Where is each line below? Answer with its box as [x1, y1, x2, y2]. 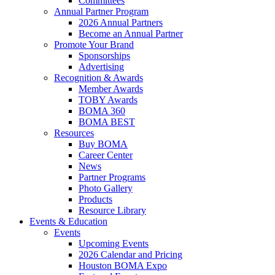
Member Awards [79, 83, 143, 94]
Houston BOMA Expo [79, 260, 167, 271]
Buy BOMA [79, 139, 128, 149]
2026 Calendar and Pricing [79, 249, 182, 260]
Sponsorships [79, 50, 130, 61]
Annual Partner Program [54, 6, 149, 17]
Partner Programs [79, 172, 145, 182]
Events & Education [29, 216, 107, 227]
